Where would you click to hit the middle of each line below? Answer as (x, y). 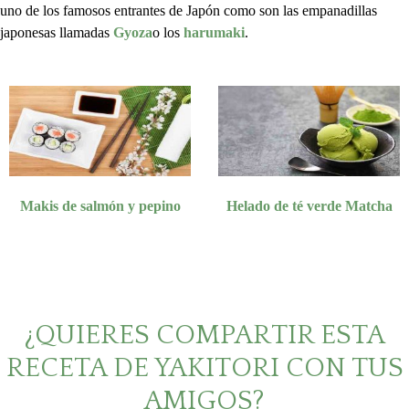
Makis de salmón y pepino (100, 206)
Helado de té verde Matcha (309, 206)
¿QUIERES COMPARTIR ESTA (204, 336)
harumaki (214, 32)
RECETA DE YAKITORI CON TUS (204, 369)
